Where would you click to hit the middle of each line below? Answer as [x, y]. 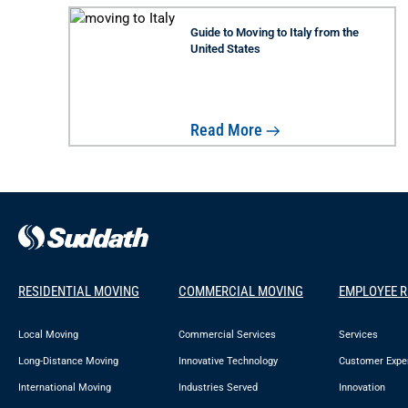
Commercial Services [227, 335]
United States [226, 48]
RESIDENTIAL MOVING [79, 291]
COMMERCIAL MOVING [240, 291]
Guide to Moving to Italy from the [275, 32]
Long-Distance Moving [68, 362]
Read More [227, 129]
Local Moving [48, 335]
